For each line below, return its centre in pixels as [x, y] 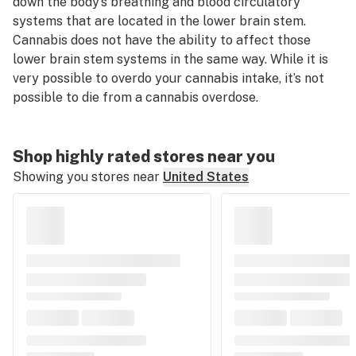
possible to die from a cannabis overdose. [135, 97]
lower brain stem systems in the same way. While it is [170, 59]
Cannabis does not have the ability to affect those [162, 40]
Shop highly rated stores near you [144, 157]
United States [206, 177]
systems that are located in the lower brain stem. [159, 21]
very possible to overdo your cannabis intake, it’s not [168, 78]
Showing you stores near [86, 177]
